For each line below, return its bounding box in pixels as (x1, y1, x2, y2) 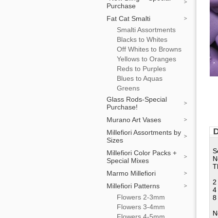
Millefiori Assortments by (107, 128, 181, 136)
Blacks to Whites (117, 36, 167, 43)
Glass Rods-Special (107, 95, 167, 103)
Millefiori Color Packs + (107, 149, 177, 157)
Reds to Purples (117, 65, 166, 73)
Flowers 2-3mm (117, 193, 165, 201)
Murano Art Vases (107, 116, 161, 124)
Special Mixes (107, 157, 149, 164)
